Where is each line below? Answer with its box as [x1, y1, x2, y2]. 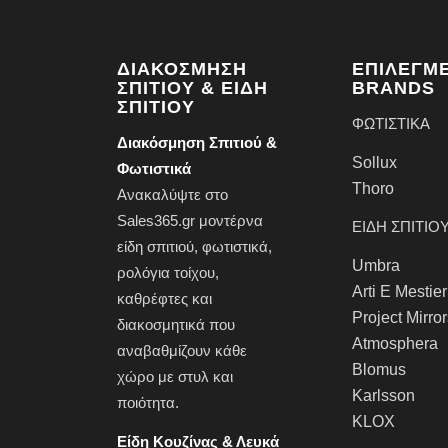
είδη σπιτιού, [117, 237, 203, 255]
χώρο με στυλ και [117, 367, 234, 385]
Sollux [352, 153, 398, 171]
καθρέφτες [117, 289, 189, 307]
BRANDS [352, 78, 436, 99]
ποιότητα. [117, 393, 180, 411]
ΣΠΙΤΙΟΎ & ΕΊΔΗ [117, 78, 269, 99]
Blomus [352, 361, 407, 379]
